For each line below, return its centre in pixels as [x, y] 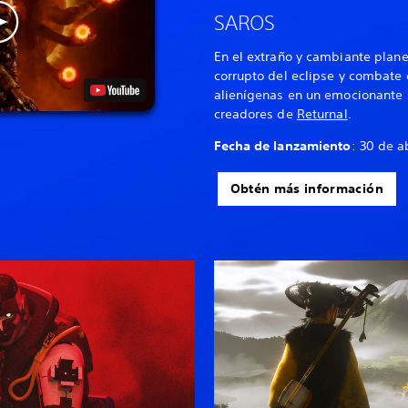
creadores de [255, 113]
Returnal [322, 113]
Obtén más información [306, 188]
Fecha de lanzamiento [282, 145]
